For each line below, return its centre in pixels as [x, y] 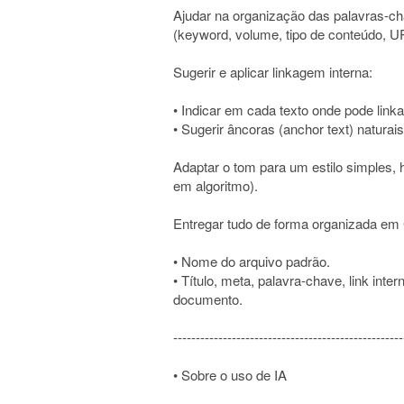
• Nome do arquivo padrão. [252, 261]
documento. [208, 299]
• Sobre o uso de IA [230, 375]
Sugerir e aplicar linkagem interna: [273, 72]
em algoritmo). [216, 185]
